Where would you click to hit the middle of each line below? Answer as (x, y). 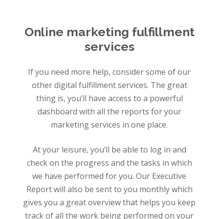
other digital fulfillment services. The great (109, 85)
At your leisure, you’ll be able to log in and (109, 150)
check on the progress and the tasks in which (109, 163)
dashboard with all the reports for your (109, 112)
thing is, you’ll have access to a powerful (109, 99)
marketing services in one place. (109, 125)
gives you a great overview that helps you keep (109, 203)
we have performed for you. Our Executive (109, 176)
